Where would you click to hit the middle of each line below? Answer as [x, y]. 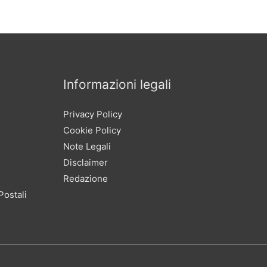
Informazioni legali [117, 85]
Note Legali [87, 147]
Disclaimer [86, 163]
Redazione [86, 179]
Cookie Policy [92, 131]
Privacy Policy [93, 114]
